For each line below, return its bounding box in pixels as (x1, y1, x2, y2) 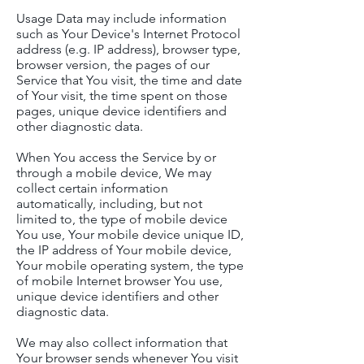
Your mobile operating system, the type (16, 258, 244, 273)
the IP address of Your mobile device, (16, 242, 232, 258)
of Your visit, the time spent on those (16, 88, 227, 103)
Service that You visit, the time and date (16, 72, 242, 88)
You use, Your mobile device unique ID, (16, 227, 244, 242)
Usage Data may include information (16, 11, 227, 26)
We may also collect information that (16, 335, 227, 350)
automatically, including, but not (16, 196, 202, 211)
